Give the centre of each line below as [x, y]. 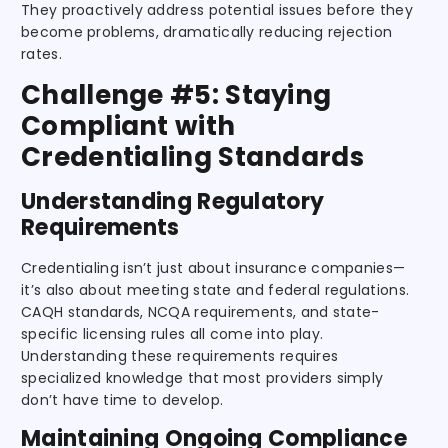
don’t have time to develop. [122, 399]
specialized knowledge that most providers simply [202, 377]
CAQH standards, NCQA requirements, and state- [200, 311]
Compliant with [128, 125]
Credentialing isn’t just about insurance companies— [213, 267]
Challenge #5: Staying [176, 94]
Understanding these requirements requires [180, 355]
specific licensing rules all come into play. [172, 333]
